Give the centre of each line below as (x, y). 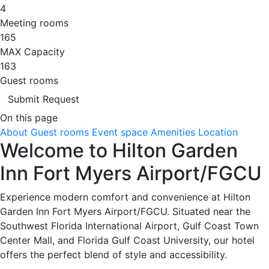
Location (218, 132)
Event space (120, 132)
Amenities (173, 132)
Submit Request (44, 99)
